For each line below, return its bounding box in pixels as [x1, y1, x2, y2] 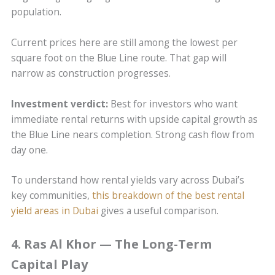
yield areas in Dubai [11, 204, 99, 218]
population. [11, 5, 64, 19]
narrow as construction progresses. [11, 66, 174, 80]
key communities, [11, 188, 93, 203]
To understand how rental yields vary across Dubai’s [11, 173, 245, 187]
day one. [11, 142, 51, 157]
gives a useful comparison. [98, 204, 222, 218]
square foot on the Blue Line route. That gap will [11, 50, 227, 64]
